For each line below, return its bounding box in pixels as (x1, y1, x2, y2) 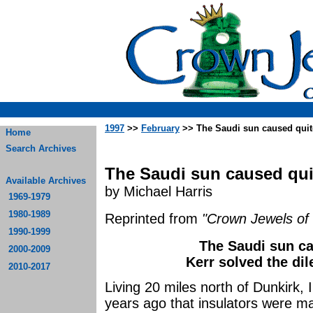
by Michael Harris (105, 184, 212, 199)
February (141, 123, 180, 133)
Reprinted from (105, 211, 202, 226)
